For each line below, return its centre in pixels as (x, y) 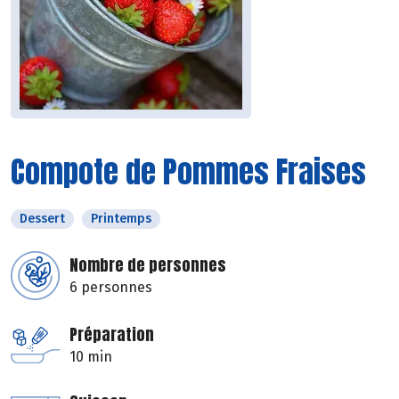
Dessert (42, 219)
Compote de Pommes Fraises (188, 172)
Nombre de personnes (148, 265)
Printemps (121, 219)
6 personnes (111, 288)
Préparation (112, 335)
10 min (91, 357)
